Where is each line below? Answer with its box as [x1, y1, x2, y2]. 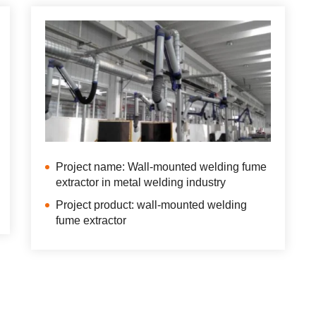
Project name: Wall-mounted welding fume [56, 160, 267, 173]
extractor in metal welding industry [56, 176, 226, 188]
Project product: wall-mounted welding [56, 198, 247, 211]
